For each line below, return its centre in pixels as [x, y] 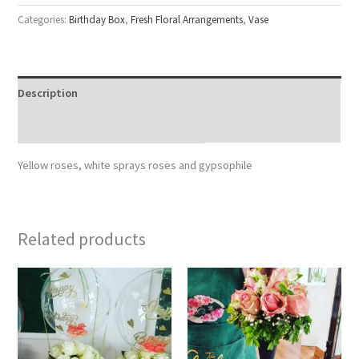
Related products [82, 239]
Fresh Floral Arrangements [187, 20]
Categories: [44, 20]
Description [48, 93]
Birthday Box [97, 20]
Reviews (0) [47, 126]
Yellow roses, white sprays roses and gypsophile [135, 165]
